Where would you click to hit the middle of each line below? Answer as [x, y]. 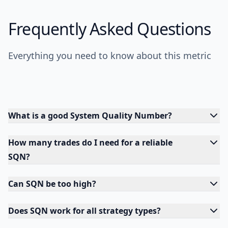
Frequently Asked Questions [110, 29]
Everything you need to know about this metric [110, 55]
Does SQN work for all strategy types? [84, 211]
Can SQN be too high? [52, 184]
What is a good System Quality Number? [90, 116]
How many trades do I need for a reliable [90, 142]
